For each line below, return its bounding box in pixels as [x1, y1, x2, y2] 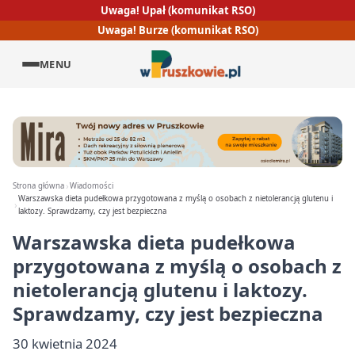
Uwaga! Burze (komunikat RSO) [97, 23, 258, 38]
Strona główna [13, 181, 64, 191]
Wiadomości [70, 181, 114, 191]
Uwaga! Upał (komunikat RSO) [100, 2, 255, 17]
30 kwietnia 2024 [13, 334, 117, 353]
